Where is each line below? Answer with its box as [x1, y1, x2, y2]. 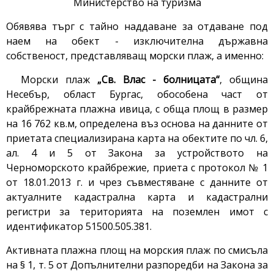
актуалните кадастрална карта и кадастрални [6, 190, 268, 204]
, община [220, 73, 268, 87]
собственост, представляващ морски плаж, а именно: [6, 49, 264, 63]
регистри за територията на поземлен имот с [6, 205, 268, 219]
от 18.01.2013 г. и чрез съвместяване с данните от [6, 176, 268, 190]
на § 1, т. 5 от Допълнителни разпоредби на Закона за [6, 258, 268, 272]
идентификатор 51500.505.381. [6, 220, 152, 234]
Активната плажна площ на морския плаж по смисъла [6, 243, 268, 257]
